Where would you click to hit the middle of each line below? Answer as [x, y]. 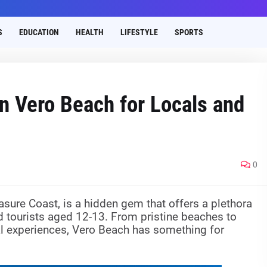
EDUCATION [39, 32]
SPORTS [189, 32]
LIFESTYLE [139, 32]
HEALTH [89, 32]
